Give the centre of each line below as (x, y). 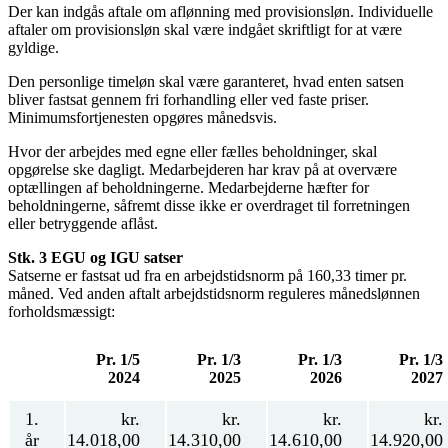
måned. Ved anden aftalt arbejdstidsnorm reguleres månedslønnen (214, 294)
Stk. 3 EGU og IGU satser (95, 258)
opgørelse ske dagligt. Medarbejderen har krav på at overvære (202, 170)
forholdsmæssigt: (61, 312)
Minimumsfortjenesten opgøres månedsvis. (142, 118)
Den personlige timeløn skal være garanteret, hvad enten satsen (206, 82)
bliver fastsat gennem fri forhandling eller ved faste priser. (188, 100)
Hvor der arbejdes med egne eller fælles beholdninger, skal (192, 152)
